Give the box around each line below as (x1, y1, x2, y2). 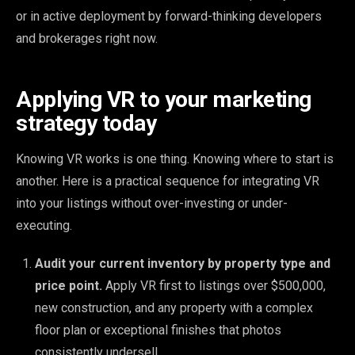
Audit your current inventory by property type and (35, 255, 330, 271)
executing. (16, 217, 72, 233)
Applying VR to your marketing (16, 86, 311, 113)
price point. (35, 277, 102, 293)
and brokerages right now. (16, 30, 158, 46)
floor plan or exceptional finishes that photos (35, 322, 281, 338)
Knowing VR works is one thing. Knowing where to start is (16, 151, 334, 166)
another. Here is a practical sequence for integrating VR (16, 173, 319, 189)
